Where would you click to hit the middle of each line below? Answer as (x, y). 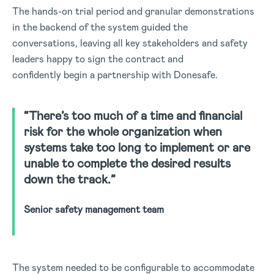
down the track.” (71, 179)
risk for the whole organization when (123, 131)
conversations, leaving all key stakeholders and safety (130, 43)
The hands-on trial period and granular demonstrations (133, 11)
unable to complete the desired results (127, 163)
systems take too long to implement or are (137, 147)
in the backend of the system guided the (100, 27)
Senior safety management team (94, 209)
